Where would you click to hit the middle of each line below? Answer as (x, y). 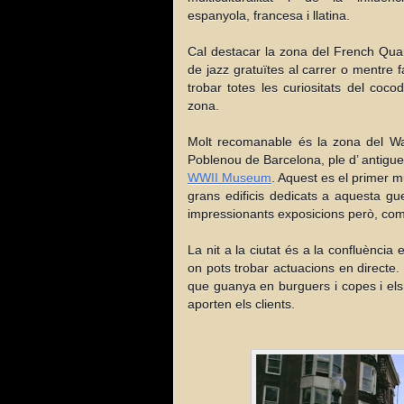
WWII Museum (230, 177)
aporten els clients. (241, 303)
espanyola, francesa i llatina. (269, 15)
